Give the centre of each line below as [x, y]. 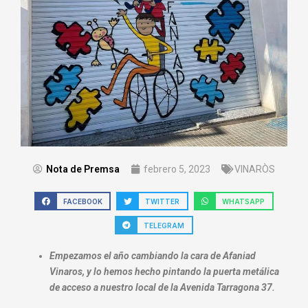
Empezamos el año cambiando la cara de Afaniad [153, 256]
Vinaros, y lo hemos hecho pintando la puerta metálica [164, 272]
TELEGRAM [164, 225]
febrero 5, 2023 [177, 169]
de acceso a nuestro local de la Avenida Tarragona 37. [162, 288]
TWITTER [163, 201]
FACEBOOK [82, 201]
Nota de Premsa [83, 169]
